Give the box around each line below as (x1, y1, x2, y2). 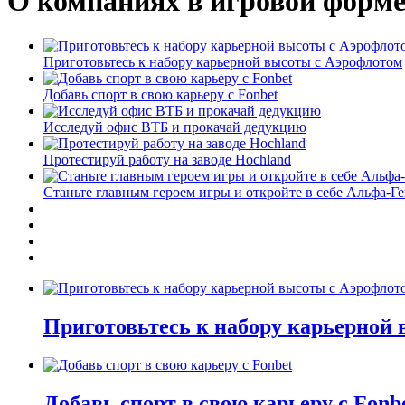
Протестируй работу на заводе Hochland (43, 151, 291, 167)
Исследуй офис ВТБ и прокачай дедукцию (43, 118, 306, 135)
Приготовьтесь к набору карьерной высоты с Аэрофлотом (43, 53, 402, 70)
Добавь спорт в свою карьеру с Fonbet (43, 86, 278, 102)
